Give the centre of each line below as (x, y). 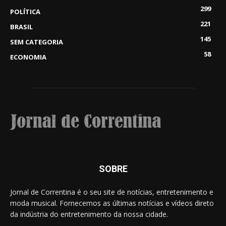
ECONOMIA (28, 57)
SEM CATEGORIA (37, 42)
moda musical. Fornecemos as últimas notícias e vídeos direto (112, 203)
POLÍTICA (25, 12)
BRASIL (21, 27)
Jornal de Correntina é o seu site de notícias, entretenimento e (112, 192)
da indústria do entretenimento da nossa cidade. (89, 214)
